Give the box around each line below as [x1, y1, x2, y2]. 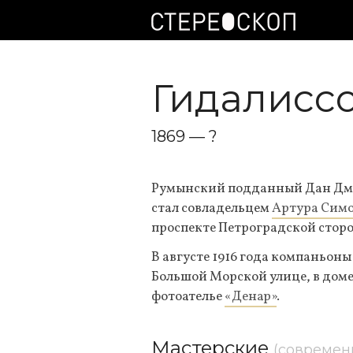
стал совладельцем [151, 199, 272, 217]
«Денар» [225, 288, 277, 306]
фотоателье [151, 288, 225, 306]
